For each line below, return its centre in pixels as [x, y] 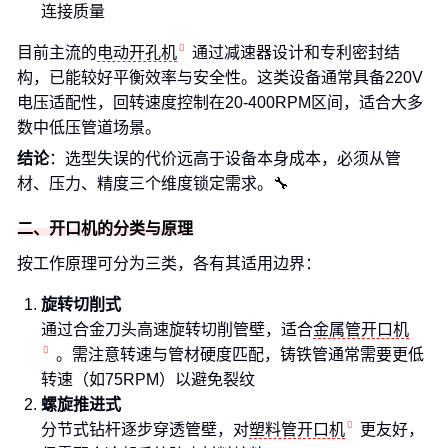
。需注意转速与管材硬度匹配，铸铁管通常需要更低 [240, 354]
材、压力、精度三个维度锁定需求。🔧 [153, 183]
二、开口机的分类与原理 [105, 228]
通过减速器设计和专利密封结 [296, 52]
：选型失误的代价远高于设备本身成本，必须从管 [225, 158]
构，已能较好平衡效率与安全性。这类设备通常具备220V [220, 77]
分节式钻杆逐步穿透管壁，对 [145, 429]
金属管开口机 [361, 329]
